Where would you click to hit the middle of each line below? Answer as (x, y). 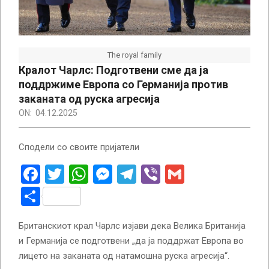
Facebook (80, 174)
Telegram (175, 174)
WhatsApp (131, 174)
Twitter (94, 174)
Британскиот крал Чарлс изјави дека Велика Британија (132, 225)
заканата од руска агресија (89, 98)
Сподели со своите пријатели (79, 147)
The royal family (134, 55)
